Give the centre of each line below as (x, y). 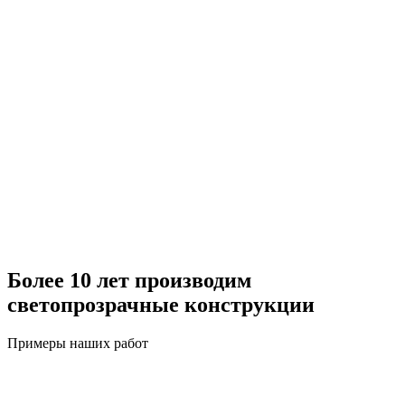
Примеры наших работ (78, 343)
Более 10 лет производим (129, 280)
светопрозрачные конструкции (161, 304)
